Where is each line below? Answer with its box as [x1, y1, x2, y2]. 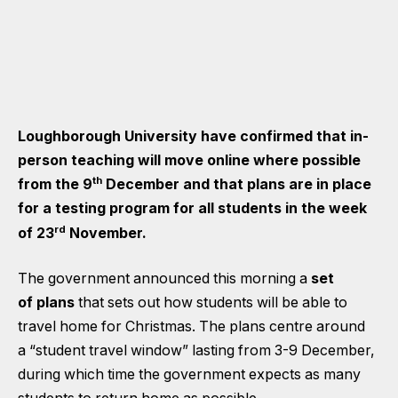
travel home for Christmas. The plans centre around [18, 318, 365, 336]
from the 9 [18, 176, 92, 194]
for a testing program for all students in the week [18, 200, 367, 218]
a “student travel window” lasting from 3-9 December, [18, 342, 375, 360]
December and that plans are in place [102, 176, 371, 194]
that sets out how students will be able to [75, 294, 347, 312]
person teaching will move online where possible [18, 152, 361, 170]
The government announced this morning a [18, 270, 311, 288]
